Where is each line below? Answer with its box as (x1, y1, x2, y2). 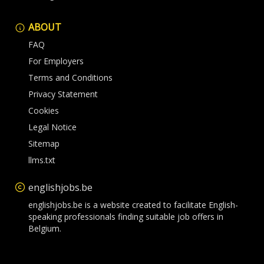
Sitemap (28, 138, 60, 149)
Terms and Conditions (28, 72, 113, 83)
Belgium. (28, 223, 61, 234)
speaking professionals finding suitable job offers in (28, 211, 223, 222)
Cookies (28, 105, 59, 116)
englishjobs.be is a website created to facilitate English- (28, 199, 238, 210)
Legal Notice (28, 121, 77, 133)
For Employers (28, 55, 84, 67)
